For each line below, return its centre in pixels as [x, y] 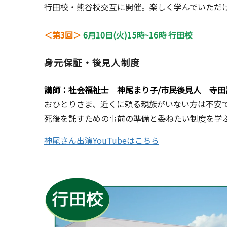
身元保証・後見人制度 [92, 62]
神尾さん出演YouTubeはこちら [102, 140]
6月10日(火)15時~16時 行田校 [137, 35]
